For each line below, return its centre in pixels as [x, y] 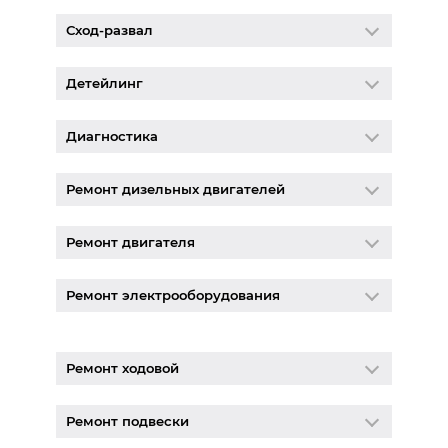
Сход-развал [109, 29]
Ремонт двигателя [130, 241]
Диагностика [111, 135]
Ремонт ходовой [122, 367]
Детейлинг [104, 82]
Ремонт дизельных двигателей [175, 188]
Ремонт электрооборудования [172, 294]
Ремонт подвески [127, 420]
